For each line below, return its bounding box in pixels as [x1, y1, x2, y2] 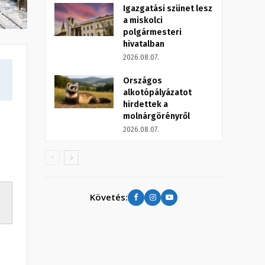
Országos [123, 75, 162, 86]
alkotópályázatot [123, 87, 192, 98]
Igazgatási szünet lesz [123, 3, 212, 14]
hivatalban [123, 38, 164, 49]
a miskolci [123, 15, 163, 25]
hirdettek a [123, 99, 168, 109]
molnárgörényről [123, 111, 190, 121]
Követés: [90, 191, 128, 203]
